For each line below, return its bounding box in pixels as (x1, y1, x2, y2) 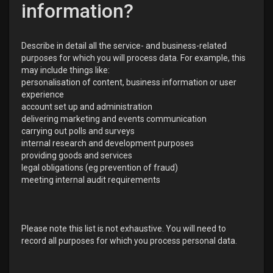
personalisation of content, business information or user (21, 77, 236, 87)
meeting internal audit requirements (21, 175, 160, 185)
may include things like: (21, 65, 110, 75)
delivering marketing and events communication (21, 114, 207, 124)
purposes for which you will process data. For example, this (21, 53, 246, 63)
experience (21, 90, 64, 99)
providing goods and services (21, 151, 132, 160)
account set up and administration (21, 102, 152, 112)
